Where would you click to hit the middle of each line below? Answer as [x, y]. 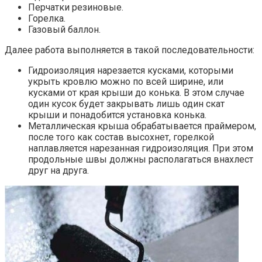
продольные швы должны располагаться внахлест [141, 160]
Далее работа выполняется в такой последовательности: [130, 50]
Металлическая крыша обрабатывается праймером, [142, 126]
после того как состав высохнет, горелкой [121, 137]
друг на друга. [58, 171]
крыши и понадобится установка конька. [117, 115]
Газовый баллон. [64, 30]
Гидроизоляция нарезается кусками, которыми [131, 71]
